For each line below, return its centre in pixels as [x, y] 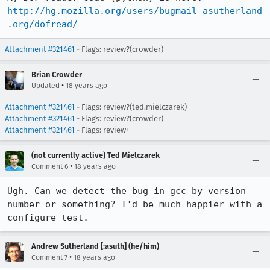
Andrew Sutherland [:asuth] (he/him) [95, 246]
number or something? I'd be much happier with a [135, 204]
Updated [46, 86]
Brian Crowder [57, 74]
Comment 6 [50, 166]
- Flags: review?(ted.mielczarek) [131, 107]
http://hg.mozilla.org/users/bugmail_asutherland [135, 11]
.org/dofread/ [42, 24]
